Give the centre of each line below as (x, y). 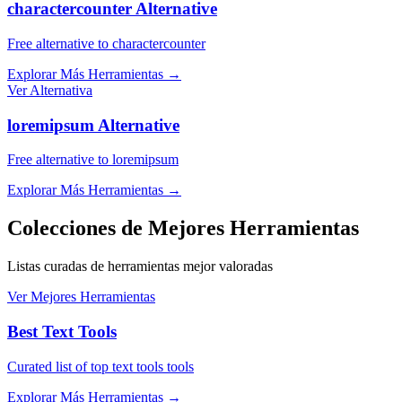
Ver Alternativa (50, 91)
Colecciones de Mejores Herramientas (183, 228)
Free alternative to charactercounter (106, 44)
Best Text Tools (62, 332)
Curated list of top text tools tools (100, 366)
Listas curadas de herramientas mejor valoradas (140, 267)
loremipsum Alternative (93, 125)
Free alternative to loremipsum (93, 160)
